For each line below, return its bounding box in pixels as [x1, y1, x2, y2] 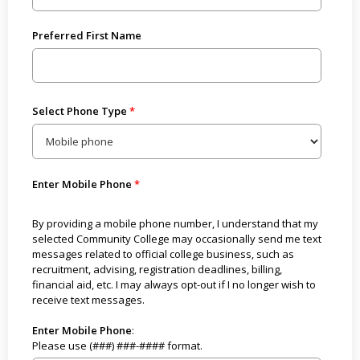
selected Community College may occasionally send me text [31, 231, 321, 246]
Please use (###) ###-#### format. [31, 337, 202, 353]
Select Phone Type [31, 104, 127, 119]
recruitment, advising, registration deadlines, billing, [31, 261, 282, 276]
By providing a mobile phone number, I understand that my [31, 215, 318, 231]
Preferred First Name [31, 28, 141, 43]
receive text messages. [31, 292, 145, 307]
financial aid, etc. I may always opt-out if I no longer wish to [31, 276, 316, 292]
